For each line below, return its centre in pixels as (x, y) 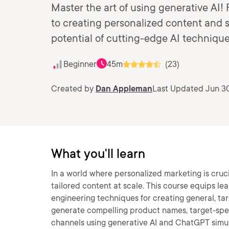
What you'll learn (98, 154)
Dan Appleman (124, 89)
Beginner (80, 64)
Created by (73, 89)
